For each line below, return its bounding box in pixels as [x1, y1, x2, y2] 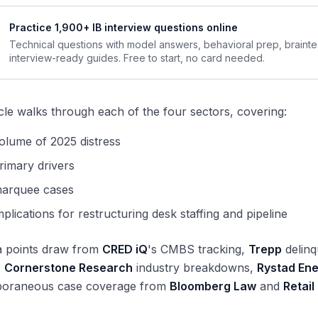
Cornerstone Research [4, 261, 133, 275]
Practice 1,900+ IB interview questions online [9, 21, 238, 33]
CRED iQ [102, 242, 148, 256]
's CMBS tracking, [148, 242, 248, 256]
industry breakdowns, [133, 261, 257, 275]
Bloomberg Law [170, 279, 256, 293]
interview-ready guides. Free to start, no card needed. [9, 52, 265, 64]
